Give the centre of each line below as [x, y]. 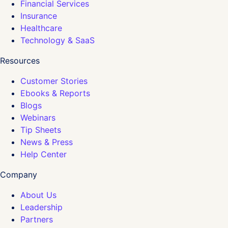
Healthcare [41, 28]
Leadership [41, 207]
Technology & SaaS [58, 40]
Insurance [39, 16]
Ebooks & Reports [55, 93]
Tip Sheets [41, 130]
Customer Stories [54, 81]
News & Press [47, 142]
